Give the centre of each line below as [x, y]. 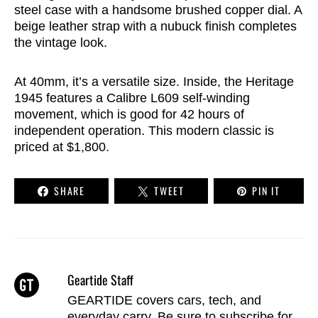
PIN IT [266, 191]
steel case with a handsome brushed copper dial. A [158, 10]
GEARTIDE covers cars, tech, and [164, 301]
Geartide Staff [100, 280]
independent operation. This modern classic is [144, 131]
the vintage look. [61, 43]
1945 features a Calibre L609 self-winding [132, 98]
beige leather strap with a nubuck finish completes [155, 27]
